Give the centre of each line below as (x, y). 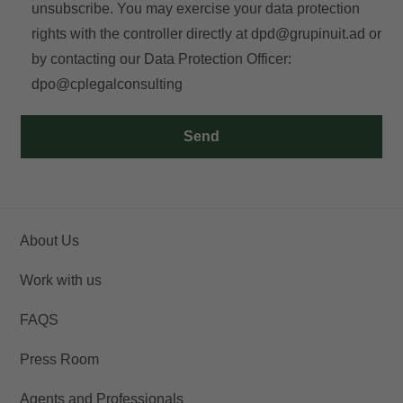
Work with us (61, 280)
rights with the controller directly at (141, 34)
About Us (49, 241)
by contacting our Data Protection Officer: (161, 59)
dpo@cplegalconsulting (107, 84)
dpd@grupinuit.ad (308, 34)
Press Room (59, 359)
